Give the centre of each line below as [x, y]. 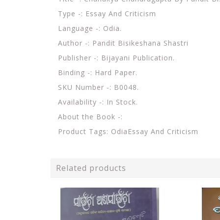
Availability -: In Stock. [98, 102]
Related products [91, 168]
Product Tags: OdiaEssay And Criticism [128, 131]
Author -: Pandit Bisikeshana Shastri [123, 43]
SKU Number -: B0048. [98, 87]
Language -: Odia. [90, 28]
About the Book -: [90, 116]
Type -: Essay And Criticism [107, 13]
